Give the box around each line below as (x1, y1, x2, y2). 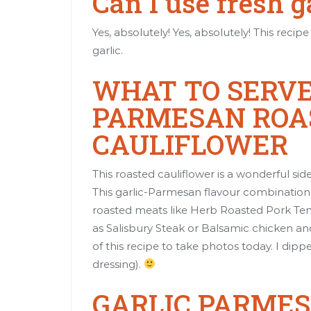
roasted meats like (92, 203, 190, 217)
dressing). (92, 257, 144, 271)
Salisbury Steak (106, 221, 185, 235)
